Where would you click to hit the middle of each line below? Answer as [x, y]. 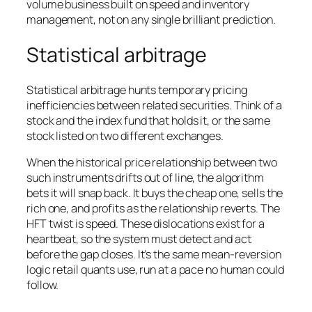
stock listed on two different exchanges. [125, 136]
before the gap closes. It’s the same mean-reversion [154, 255]
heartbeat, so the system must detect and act [139, 239]
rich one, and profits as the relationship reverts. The [153, 209]
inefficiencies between [84, 106]
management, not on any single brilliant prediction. [151, 19]
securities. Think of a [230, 106]
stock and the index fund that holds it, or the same [148, 121]
